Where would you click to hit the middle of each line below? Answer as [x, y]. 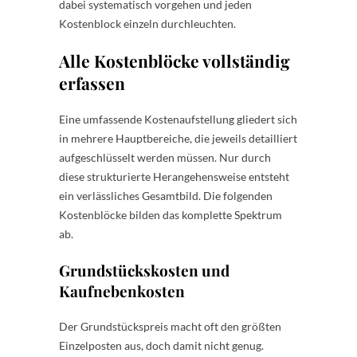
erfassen [92, 82]
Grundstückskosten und [144, 270]
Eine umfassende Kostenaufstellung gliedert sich [178, 119]
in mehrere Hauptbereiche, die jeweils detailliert [178, 138]
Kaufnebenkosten [122, 290]
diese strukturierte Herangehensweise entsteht [174, 176]
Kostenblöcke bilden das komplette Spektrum [171, 214]
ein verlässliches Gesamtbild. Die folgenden [166, 195]
